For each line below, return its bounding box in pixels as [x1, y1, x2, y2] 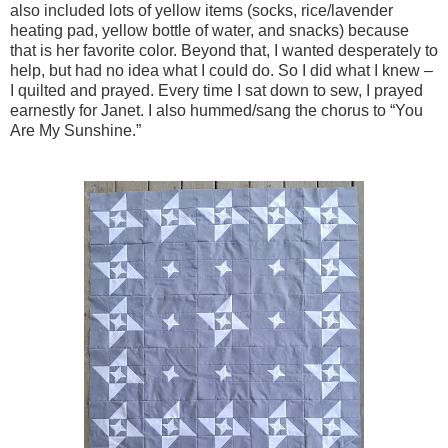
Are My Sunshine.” [10, 122, 141, 140]
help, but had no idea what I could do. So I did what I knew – [10, 62, 433, 80]
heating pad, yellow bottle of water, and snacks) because [10, 22, 409, 40]
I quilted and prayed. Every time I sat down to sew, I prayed [10, 82, 423, 100]
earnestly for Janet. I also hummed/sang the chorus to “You [10, 102, 423, 120]
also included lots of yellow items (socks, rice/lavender [10, 2, 393, 20]
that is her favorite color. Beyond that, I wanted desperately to [10, 42, 438, 60]
